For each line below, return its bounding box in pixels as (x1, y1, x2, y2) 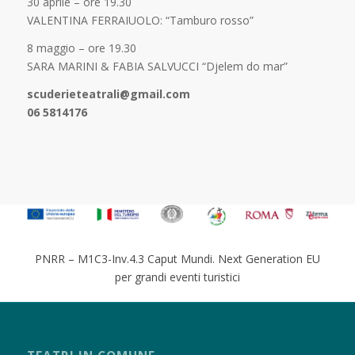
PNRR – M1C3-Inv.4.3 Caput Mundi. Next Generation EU (34, 251, 320, 267)
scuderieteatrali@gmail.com (26, 86, 190, 102)
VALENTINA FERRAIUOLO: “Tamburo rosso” (26, 13, 254, 29)
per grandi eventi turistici (114, 269, 240, 285)
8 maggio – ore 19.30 (26, 40, 136, 56)
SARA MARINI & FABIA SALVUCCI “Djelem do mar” (26, 59, 288, 74)
